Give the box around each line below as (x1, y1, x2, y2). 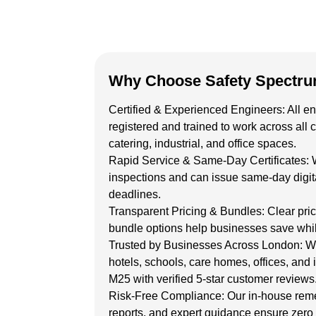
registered (109, 121, 159, 133)
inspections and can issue (109, 171, 241, 183)
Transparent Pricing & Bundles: (109, 205, 267, 217)
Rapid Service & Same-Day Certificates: (109, 154, 312, 166)
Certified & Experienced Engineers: (109, 104, 287, 116)
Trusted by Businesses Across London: (109, 239, 305, 251)
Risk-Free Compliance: (109, 290, 227, 302)
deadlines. (109, 188, 161, 200)
